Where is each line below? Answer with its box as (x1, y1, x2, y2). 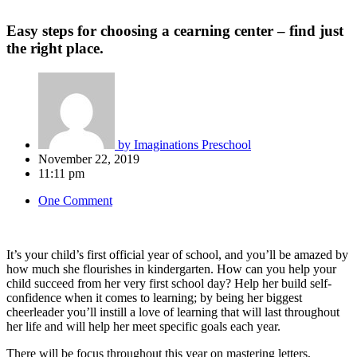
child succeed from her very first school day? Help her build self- (6, 277, 331, 291)
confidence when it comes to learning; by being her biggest (6, 291, 302, 305)
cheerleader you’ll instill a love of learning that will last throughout (6, 305, 339, 320)
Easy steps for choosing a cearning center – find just (6, 22, 343, 40)
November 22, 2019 (38, 152, 139, 167)
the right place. (6, 40, 104, 57)
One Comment (38, 194, 112, 208)
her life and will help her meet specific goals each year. (6, 320, 280, 334)
